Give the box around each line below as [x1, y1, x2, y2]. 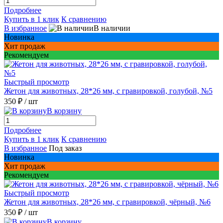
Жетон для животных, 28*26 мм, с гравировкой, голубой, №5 [4, 86, 213, 95]
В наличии [94, 23, 130, 32]
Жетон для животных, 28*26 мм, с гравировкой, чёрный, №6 [4, 197, 211, 206]
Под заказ [49, 143, 82, 152]
